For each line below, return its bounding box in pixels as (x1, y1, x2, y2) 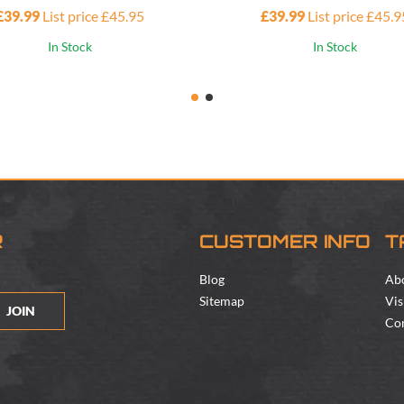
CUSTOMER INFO (199, 234, 371, 253)
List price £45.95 (41, 7, 144, 25)
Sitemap (199, 293, 244, 309)
